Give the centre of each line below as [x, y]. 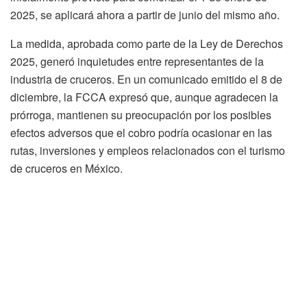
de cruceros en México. [66, 168]
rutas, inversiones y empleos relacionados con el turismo [148, 150]
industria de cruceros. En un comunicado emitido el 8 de [146, 79]
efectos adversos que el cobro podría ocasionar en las [141, 132]
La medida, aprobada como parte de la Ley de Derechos [147, 43]
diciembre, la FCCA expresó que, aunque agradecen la [144, 97]
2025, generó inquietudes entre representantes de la [137, 61]
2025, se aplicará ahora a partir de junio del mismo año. [145, 14]
